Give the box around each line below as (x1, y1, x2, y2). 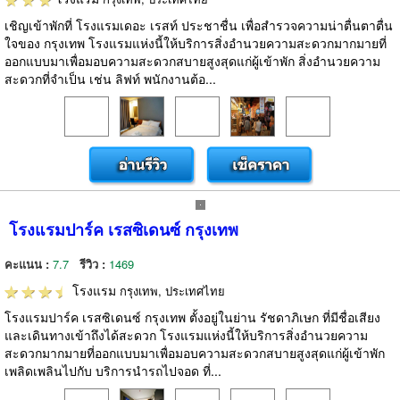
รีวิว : (79, 255, 109, 272)
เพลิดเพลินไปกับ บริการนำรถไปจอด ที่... (4, 362, 221, 379)
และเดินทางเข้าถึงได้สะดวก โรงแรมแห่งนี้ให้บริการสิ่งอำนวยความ (4, 326, 368, 344)
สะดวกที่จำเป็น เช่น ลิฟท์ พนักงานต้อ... (4, 70, 216, 87)
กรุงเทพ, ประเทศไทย (120, 282, 225, 299)
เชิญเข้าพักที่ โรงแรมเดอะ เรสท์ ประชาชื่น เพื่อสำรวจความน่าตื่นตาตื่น (4, 16, 393, 34)
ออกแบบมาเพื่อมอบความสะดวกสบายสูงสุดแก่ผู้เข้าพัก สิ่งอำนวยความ (4, 52, 380, 70)
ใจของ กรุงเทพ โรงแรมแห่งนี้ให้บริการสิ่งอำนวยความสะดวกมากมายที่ (4, 34, 387, 52)
